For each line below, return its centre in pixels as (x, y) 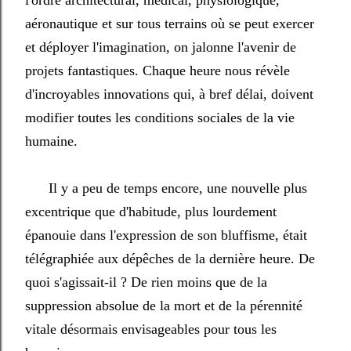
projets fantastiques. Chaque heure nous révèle (157, 71)
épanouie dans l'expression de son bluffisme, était (166, 235)
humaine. (51, 141)
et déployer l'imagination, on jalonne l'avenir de (161, 47)
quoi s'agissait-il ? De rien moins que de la (146, 282)
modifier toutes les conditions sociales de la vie (160, 118)
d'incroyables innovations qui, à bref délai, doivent (169, 94)
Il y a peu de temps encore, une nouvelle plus (166, 188)
